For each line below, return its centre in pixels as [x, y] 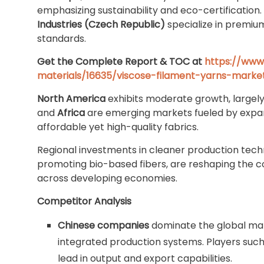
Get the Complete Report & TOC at [120, 62]
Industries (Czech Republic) [101, 24]
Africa [71, 113]
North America [71, 99]
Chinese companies [103, 225]
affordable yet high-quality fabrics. [118, 127]
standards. [62, 39]
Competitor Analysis [84, 201]
